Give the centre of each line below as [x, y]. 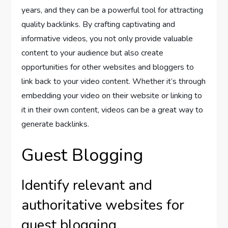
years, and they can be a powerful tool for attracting [112, 10]
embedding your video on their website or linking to [112, 96]
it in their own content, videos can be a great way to [112, 110]
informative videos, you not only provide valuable [107, 39]
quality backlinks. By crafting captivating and [98, 25]
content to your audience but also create [93, 53]
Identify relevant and [87, 186]
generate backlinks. [55, 124]
